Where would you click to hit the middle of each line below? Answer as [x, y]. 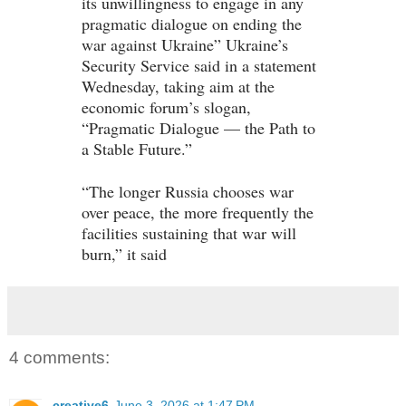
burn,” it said [124, 254]
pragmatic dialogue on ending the [192, 24]
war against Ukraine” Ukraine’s [185, 45]
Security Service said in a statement [199, 66]
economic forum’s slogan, [166, 107]
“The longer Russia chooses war [188, 192]
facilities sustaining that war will [189, 233]
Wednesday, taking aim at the [178, 87]
